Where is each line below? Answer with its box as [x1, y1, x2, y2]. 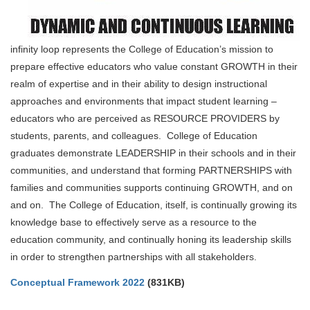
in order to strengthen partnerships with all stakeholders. [10, 250, 257, 262]
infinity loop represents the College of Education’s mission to [10, 43, 273, 55]
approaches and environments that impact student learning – [10, 95, 277, 107]
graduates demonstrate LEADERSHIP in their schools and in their [10, 147, 296, 158]
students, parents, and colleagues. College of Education [10, 129, 257, 141]
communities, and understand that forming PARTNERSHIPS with [10, 164, 292, 176]
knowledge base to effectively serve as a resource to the [10, 216, 257, 228]
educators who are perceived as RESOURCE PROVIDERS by [10, 112, 280, 124]
